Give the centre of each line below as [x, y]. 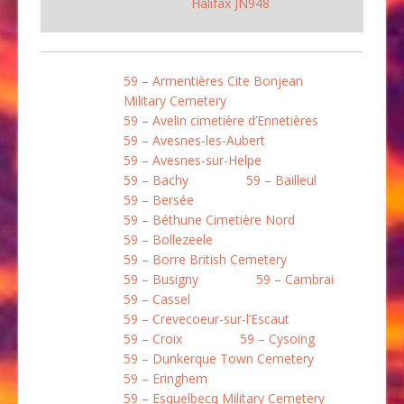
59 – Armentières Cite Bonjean [213, 81]
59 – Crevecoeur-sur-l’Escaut [207, 319]
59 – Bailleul [281, 180]
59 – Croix [153, 339]
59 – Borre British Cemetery [205, 260]
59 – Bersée [159, 200]
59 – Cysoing [277, 339]
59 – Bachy [156, 180]
